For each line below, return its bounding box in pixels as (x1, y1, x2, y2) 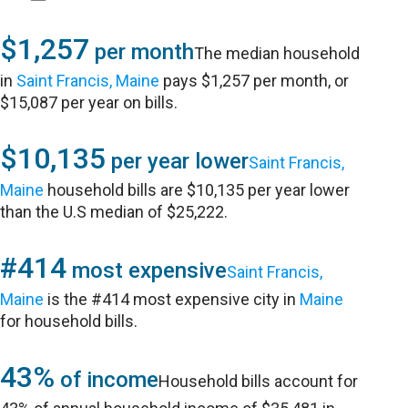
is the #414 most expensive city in (44, 290, 301, 309)
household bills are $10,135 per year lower (44, 180, 351, 199)
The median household (194, 44, 361, 63)
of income (55, 367, 159, 393)
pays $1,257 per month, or (159, 71, 350, 90)
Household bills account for (158, 372, 359, 391)
